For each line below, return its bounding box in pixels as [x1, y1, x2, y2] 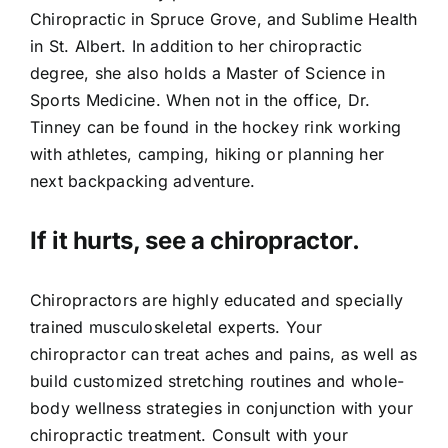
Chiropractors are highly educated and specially [29, 290, 404, 311]
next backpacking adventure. [29, 171, 256, 192]
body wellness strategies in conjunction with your [29, 398, 413, 419]
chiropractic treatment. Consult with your [29, 425, 348, 446]
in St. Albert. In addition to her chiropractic [29, 36, 363, 57]
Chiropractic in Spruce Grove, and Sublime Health [29, 9, 418, 30]
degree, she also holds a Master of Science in [29, 63, 385, 84]
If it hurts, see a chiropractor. [29, 226, 360, 256]
